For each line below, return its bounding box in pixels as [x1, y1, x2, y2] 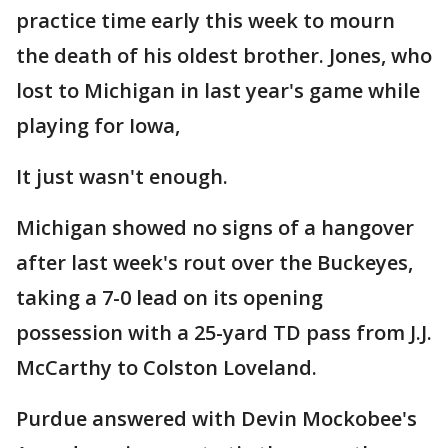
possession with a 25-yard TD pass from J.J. [16, 318, 432, 346]
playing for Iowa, [16, 111, 180, 139]
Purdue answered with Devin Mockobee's [16, 404, 417, 432]
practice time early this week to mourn [16, 6, 395, 34]
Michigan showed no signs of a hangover [16, 213, 414, 241]
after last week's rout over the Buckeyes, [16, 248, 413, 276]
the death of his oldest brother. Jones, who [16, 41, 432, 69]
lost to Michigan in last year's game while [16, 76, 420, 104]
